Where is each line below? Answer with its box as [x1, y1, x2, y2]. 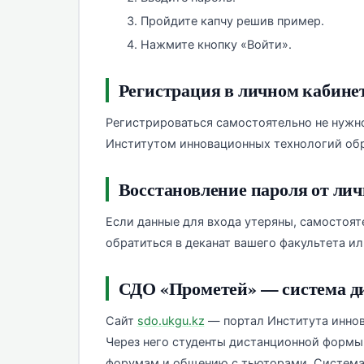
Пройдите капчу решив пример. [141, 14, 324, 29]
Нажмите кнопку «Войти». [141, 37, 292, 53]
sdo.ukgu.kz [136, 314, 205, 329]
